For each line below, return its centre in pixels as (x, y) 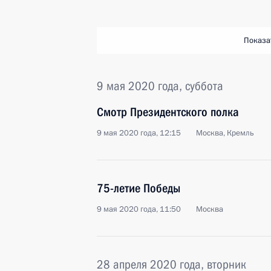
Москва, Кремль (225, 133)
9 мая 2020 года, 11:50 (139, 209)
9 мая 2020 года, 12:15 (139, 133)
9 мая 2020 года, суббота (160, 86)
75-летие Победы (139, 188)
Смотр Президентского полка (168, 112)
